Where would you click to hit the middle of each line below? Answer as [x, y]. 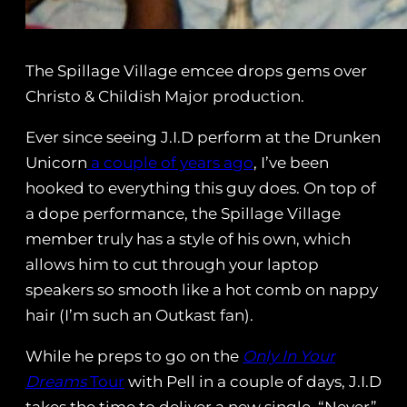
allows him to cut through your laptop [172, 265]
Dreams [56, 382]
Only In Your [289, 357]
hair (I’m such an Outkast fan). [139, 316]
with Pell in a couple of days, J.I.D [253, 382]
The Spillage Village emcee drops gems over [196, 71]
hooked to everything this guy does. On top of [201, 189]
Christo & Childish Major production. [165, 97]
